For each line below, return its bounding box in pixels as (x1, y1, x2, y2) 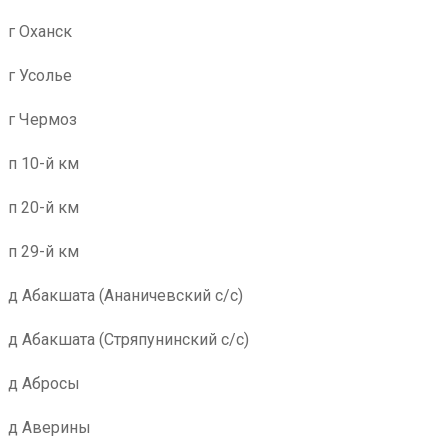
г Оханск (8, 22, 72, 41)
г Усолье (8, 66, 72, 85)
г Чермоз (8, 110, 77, 129)
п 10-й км (8, 154, 79, 173)
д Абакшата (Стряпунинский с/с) (8, 330, 249, 349)
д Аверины (8, 418, 91, 437)
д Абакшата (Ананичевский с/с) (8, 286, 243, 305)
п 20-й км (8, 198, 79, 217)
